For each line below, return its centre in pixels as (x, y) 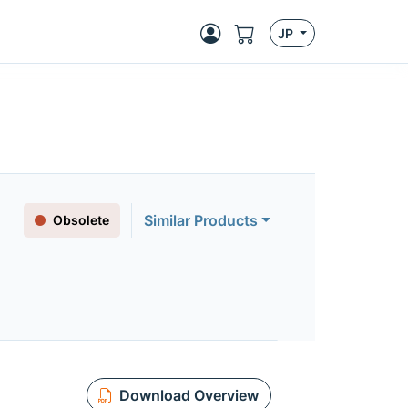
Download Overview (189, 395)
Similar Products (201, 220)
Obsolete (82, 220)
